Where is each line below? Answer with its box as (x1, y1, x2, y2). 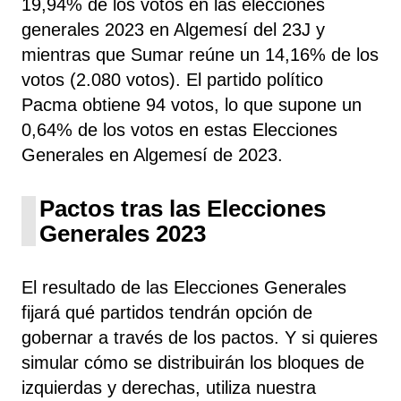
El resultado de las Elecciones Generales (21, 277, 346, 297)
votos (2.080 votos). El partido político (21, 69, 323, 90)
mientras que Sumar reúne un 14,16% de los (21, 44, 379, 64)
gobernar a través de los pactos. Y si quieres (21, 327, 378, 347)
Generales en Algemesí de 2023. (21, 144, 283, 165)
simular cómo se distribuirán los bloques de (21, 352, 364, 372)
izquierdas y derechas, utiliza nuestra (21, 377, 316, 397)
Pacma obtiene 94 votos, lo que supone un (21, 94, 362, 115)
